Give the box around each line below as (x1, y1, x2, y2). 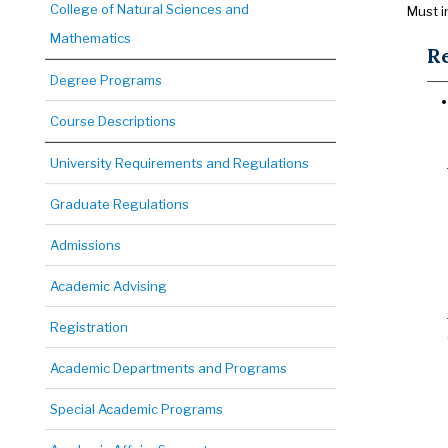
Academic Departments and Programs (50, 360, 287, 376)
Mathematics (50, 30, 131, 46)
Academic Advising (50, 278, 167, 294)
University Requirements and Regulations (50, 155, 309, 171)
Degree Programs (50, 72, 162, 88)
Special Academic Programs (50, 401, 223, 417)
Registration (50, 319, 128, 335)
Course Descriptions (50, 113, 176, 129)
